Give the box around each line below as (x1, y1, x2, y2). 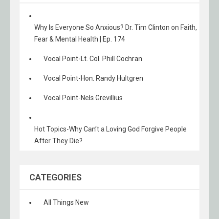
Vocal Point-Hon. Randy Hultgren (44, 74, 143, 82)
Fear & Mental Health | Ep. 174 (34, 35, 125, 43)
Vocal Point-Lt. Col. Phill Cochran (44, 55, 142, 63)
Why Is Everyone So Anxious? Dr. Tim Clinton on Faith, (34, 23, 197, 31)
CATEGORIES (29, 172, 82, 182)
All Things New (44, 198, 89, 206)
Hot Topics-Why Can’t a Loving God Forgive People (34, 125, 187, 133)
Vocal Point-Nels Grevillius (44, 94, 123, 102)
